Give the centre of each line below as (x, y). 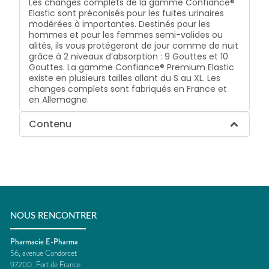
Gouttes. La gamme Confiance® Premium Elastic (132, 67)
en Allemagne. (59, 99)
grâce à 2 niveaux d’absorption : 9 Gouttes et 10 (129, 56)
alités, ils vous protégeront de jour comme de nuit (134, 45)
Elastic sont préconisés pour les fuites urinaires (127, 13)
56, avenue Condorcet (44, 253)
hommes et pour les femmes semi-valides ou (126, 35)
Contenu (50, 124)
